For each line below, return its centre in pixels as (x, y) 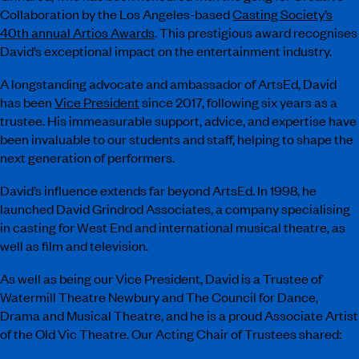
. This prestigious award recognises (256, 32)
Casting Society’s (282, 14)
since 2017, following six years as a (238, 102)
